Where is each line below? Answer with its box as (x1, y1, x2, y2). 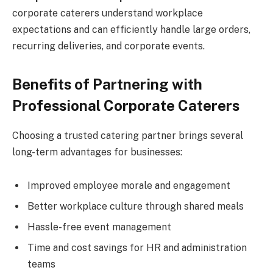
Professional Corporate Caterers (12, 96, 239, 114)
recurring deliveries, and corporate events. (12, 40, 205, 52)
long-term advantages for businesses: (12, 146, 182, 158)
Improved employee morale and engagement (27, 180, 230, 192)
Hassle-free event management (27, 221, 171, 233)
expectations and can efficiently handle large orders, (12, 23, 250, 35)
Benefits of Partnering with (12, 75, 202, 93)
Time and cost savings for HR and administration (27, 242, 247, 254)
